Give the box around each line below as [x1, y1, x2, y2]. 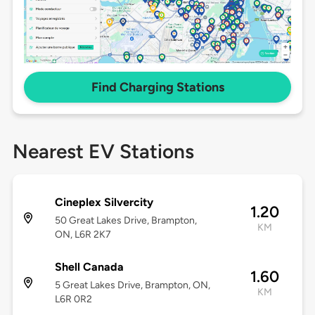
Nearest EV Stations [12, 139, 194, 164]
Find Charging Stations [91, 79, 224, 96]
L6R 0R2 [54, 293, 92, 306]
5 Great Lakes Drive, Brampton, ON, [54, 279, 210, 292]
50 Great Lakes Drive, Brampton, [54, 214, 197, 227]
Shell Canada [54, 260, 124, 274]
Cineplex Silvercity [54, 195, 153, 210]
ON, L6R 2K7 [54, 229, 111, 241]
